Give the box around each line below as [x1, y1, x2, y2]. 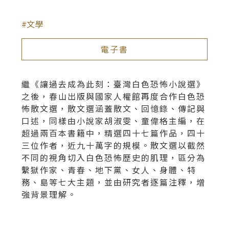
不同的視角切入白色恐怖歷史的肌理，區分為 [21, 151, 206, 164]
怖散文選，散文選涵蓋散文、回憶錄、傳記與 [21, 102, 206, 115]
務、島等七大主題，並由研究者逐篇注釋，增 [21, 176, 206, 189]
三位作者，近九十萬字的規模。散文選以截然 [21, 139, 206, 152]
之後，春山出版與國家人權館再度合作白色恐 [21, 90, 206, 103]
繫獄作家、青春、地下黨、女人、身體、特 [21, 164, 197, 176]
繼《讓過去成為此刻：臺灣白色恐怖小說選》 [21, 78, 206, 90]
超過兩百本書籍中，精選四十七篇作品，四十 [21, 127, 206, 140]
